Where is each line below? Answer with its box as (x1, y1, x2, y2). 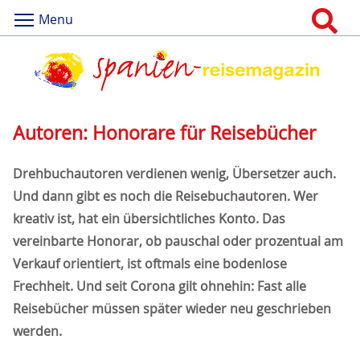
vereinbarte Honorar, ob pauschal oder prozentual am (13, 232, 343, 251)
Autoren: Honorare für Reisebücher (13, 121, 316, 146)
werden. (13, 322, 62, 341)
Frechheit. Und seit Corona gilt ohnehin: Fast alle (13, 277, 306, 296)
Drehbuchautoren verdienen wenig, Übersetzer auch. (13, 165, 336, 183)
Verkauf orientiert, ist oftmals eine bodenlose (13, 255, 287, 273)
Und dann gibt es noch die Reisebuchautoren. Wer (13, 187, 318, 206)
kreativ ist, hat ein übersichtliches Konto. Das (13, 210, 285, 228)
